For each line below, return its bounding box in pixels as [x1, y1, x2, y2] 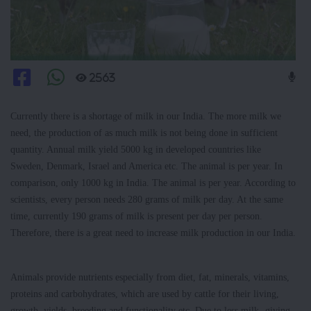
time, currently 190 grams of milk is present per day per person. [10, 210, 262, 222]
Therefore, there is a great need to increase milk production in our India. [10, 227, 296, 239]
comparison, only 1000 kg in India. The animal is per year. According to [10, 177, 296, 189]
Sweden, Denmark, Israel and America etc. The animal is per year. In [10, 160, 283, 172]
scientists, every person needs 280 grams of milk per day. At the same [10, 194, 283, 205]
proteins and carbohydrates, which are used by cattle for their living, [10, 288, 279, 300]
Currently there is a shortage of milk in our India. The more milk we [10, 110, 281, 122]
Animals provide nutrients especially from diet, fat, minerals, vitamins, [10, 271, 289, 283]
